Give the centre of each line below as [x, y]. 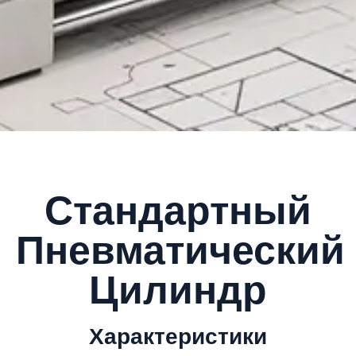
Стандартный [178, 211]
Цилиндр [178, 290]
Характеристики [178, 337]
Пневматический [180, 250]
